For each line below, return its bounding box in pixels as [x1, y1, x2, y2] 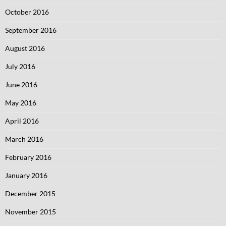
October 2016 [5, 8, 49, 16]
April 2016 [5, 117, 39, 125]
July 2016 [5, 62, 35, 71]
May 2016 [5, 98, 36, 107]
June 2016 [5, 80, 37, 89]
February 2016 [5, 153, 51, 161]
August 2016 [5, 44, 45, 52]
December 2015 [5, 189, 55, 198]
